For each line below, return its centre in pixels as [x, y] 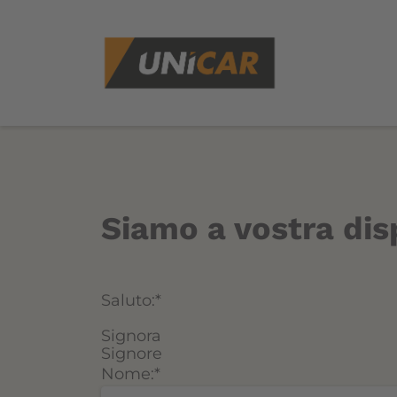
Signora [131, 336]
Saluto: [128, 300]
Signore [132, 354]
